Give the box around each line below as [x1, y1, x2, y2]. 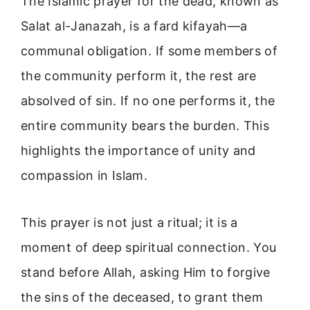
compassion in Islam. [21, 167, 148, 183]
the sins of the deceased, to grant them [21, 290, 264, 305]
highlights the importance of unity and [21, 143, 256, 158]
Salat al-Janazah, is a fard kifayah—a [21, 18, 248, 33]
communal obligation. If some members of [21, 43, 278, 58]
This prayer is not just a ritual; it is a [21, 215, 238, 230]
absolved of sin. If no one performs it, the [21, 93, 275, 108]
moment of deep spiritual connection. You [21, 240, 277, 255]
